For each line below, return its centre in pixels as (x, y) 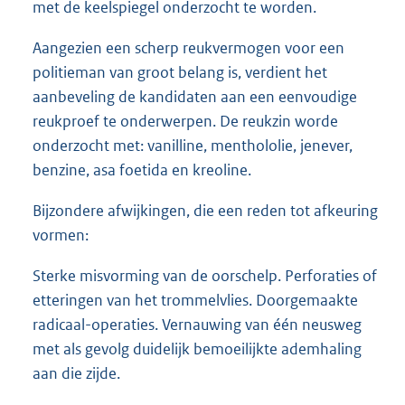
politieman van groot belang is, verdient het (180, 72)
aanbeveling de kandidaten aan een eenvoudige (195, 96)
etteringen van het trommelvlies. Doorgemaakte (195, 300)
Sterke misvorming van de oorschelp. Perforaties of (205, 275)
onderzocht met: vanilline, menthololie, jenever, (193, 145)
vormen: (61, 235)
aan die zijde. (76, 373)
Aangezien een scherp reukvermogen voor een (188, 47)
